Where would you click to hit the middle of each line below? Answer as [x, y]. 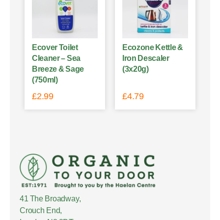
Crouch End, [41, 210]
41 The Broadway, [50, 198]
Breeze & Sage [58, 69]
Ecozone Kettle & [153, 47]
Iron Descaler [146, 58]
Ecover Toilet [55, 47]
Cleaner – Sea [56, 58]
